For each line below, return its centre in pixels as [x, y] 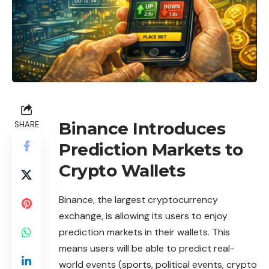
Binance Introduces [142, 129]
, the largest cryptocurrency [156, 200]
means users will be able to [119, 249]
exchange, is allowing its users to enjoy [143, 216]
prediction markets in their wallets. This [144, 232]
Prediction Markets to [151, 150]
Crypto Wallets [122, 171]
